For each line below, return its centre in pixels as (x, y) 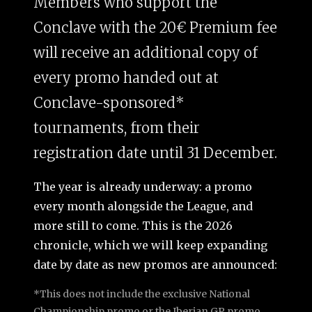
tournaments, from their (117, 127)
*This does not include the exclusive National (142, 294)
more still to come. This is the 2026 (133, 225)
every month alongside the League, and (143, 206)
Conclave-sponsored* (109, 102)
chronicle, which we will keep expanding (150, 245)
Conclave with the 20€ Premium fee (155, 27)
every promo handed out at (126, 77)
